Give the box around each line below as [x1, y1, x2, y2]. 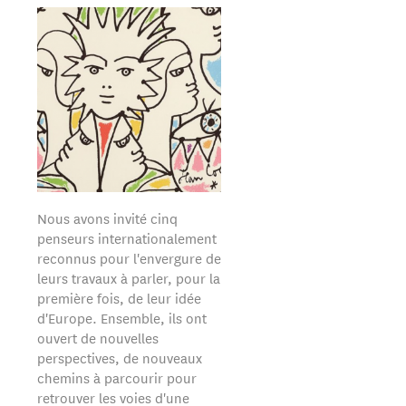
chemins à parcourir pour [36, 367, 197, 389]
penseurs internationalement [36, 227, 217, 249]
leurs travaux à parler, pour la [36, 267, 220, 289]
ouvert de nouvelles [36, 327, 159, 349]
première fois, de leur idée [36, 287, 201, 309]
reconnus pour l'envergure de [36, 247, 221, 269]
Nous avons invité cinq [36, 208, 178, 229]
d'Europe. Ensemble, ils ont [36, 307, 207, 329]
